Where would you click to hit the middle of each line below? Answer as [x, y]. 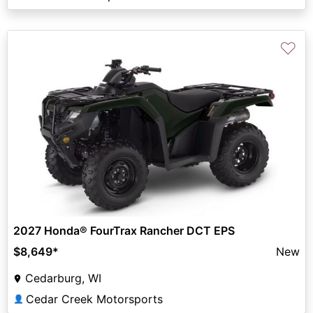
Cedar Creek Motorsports [94, 299]
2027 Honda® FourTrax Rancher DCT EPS [124, 231]
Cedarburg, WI [63, 278]
